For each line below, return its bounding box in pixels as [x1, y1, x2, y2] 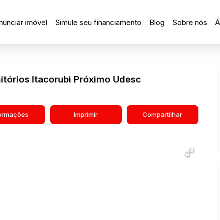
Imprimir [74, 110, 98, 118]
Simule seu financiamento [55, 17, 142, 27]
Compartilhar [142, 110, 183, 118]
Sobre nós [172, 17, 208, 27]
